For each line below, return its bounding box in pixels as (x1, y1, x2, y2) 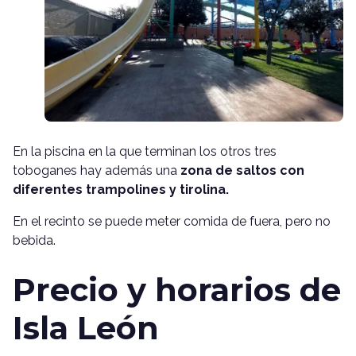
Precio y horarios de (13, 269, 341, 309)
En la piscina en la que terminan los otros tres (13, 143, 277, 159)
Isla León (13, 308, 159, 347)
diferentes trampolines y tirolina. (13, 181, 229, 197)
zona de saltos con (177, 162, 304, 178)
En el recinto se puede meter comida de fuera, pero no (13, 213, 331, 229)
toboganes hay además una (13, 162, 177, 178)
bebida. (13, 232, 56, 248)
